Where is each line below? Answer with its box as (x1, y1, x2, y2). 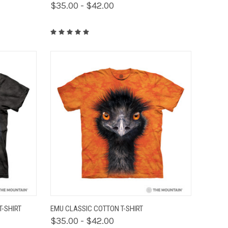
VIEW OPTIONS (132, 199, 183, 208)
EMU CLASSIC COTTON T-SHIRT (50, 204, 143, 213)
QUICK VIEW (64, 199, 105, 208)
